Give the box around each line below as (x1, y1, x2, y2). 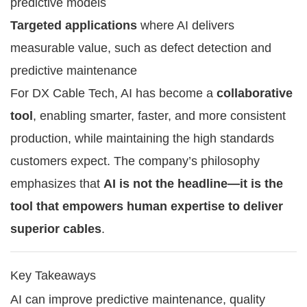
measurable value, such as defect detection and (10, 40, 271, 55)
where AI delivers (137, 18, 234, 32)
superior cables (10, 221, 101, 236)
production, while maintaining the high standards (10, 131, 274, 145)
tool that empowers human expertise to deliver (10, 199, 283, 213)
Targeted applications (10, 18, 137, 32)
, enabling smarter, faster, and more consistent (33, 108, 286, 123)
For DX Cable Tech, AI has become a (10, 86, 217, 100)
